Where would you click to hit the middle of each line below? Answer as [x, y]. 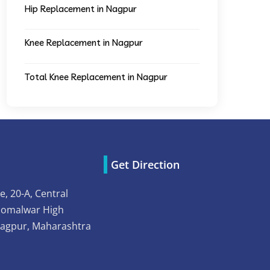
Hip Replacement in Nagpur [81, 9]
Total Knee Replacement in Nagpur [96, 77]
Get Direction [145, 164]
